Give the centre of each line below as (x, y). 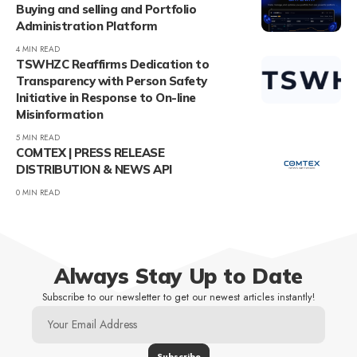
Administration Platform (87, 25)
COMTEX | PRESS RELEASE (90, 152)
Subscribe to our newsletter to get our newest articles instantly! (178, 297)
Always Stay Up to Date (178, 276)
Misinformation (59, 114)
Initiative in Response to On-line (106, 97)
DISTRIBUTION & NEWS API (94, 169)
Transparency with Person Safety (112, 80)
